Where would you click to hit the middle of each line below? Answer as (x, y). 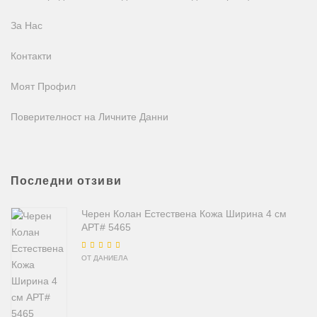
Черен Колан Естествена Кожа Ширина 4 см (184, 213)
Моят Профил (43, 86)
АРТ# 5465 (106, 227)
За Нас (27, 25)
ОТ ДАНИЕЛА (105, 258)
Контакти (31, 56)
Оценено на (104, 254)
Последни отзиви (66, 180)
